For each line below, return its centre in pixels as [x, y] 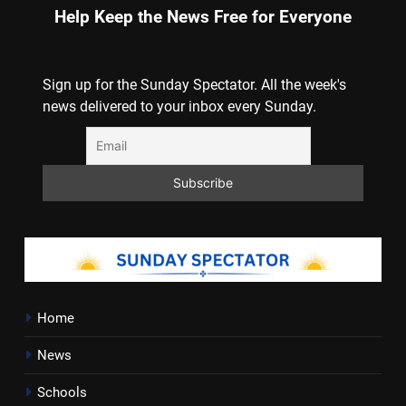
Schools [62, 393]
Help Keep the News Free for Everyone [203, 18]
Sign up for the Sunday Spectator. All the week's [194, 84]
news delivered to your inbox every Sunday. [179, 106]
